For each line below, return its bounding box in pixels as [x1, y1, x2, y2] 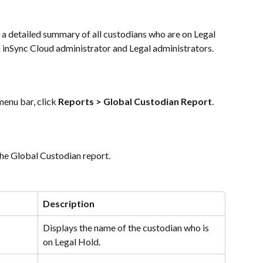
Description [43, 198, 95, 210]
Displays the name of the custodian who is [43, 222, 211, 234]
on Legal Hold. [43, 236, 100, 248]
